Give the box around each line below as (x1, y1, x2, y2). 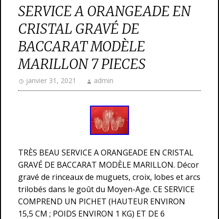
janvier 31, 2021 (26, 76, 76, 85)
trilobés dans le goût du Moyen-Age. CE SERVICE (18, 184, 195, 195)
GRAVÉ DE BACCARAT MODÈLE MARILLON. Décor (18, 159, 199, 170)
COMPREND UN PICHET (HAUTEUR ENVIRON (18, 196, 185, 207)
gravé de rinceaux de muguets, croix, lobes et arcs (18, 172, 200, 182)
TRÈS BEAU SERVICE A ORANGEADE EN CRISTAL (18, 147, 194, 158)
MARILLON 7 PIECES (18, 55, 146, 73)
